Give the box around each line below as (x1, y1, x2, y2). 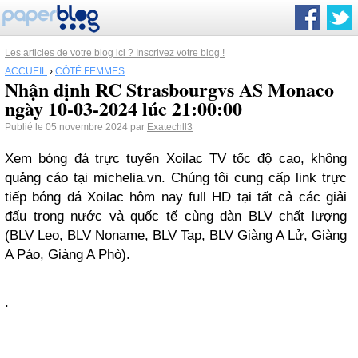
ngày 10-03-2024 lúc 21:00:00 (5, 94, 242, 122)
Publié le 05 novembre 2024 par (5, 121, 147, 133)
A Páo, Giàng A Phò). (5, 247, 130, 262)
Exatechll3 (147, 121, 193, 133)
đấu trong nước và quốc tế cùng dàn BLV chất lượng (5, 209, 347, 224)
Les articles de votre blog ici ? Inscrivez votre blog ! (5, 47, 225, 58)
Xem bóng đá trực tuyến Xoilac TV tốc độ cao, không (5, 151, 347, 166)
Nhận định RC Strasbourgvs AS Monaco (5, 75, 334, 103)
